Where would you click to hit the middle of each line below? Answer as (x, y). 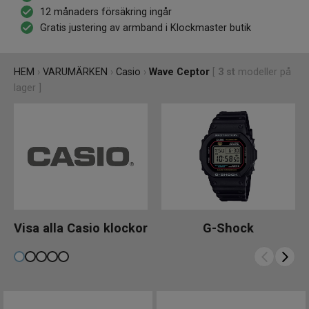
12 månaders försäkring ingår (106, 12)
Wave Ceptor (179, 72)
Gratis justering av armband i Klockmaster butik (146, 28)
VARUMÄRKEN (75, 72)
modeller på (263, 72)
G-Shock (228, 228)
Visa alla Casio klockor (81, 228)
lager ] (28, 88)
